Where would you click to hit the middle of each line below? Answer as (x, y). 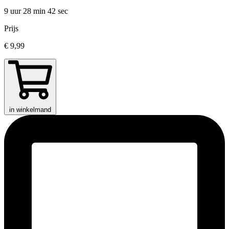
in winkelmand (30, 110)
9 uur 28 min (26, 11)
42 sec (58, 11)
